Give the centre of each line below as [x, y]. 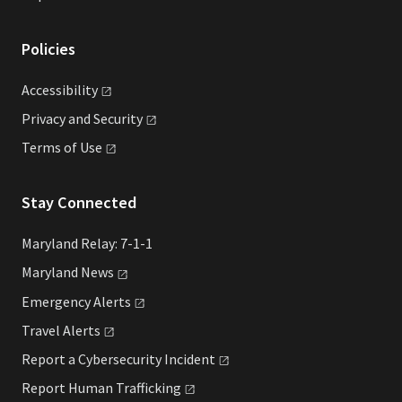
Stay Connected [79, 203]
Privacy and [57, 119]
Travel [42, 330]
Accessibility [60, 90]
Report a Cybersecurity [93, 358]
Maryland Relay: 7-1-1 [87, 244]
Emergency [57, 301]
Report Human [69, 387]
